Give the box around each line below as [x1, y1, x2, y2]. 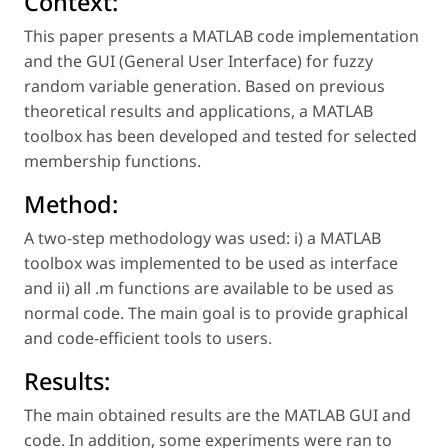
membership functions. [24, 150, 201, 173]
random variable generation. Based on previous [24, 75, 385, 98]
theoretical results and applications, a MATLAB [24, 100, 373, 123]
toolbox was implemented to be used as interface [24, 252, 398, 275]
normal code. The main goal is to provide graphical [24, 302, 408, 325]
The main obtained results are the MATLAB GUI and [24, 404, 411, 427]
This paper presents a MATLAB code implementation [24, 25, 419, 48]
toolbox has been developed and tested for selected [24, 125, 417, 148]
